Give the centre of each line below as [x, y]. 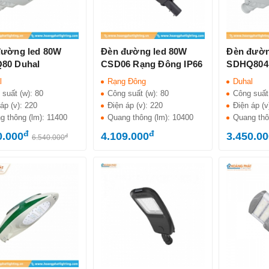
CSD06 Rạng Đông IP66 [152, 64]
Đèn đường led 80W [144, 52]
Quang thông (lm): [140, 118]
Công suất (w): [134, 94]
